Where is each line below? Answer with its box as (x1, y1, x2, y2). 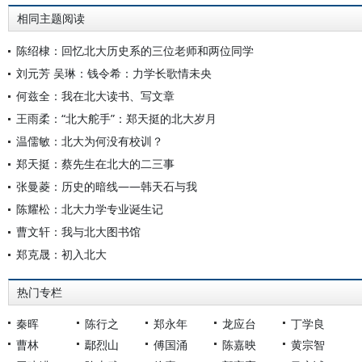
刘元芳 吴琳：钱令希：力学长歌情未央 (16, 65, 212, 81)
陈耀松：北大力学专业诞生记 (16, 201, 163, 217)
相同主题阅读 (17, 12, 85, 25)
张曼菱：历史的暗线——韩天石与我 (16, 179, 197, 194)
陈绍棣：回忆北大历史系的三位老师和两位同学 (16, 43, 254, 58)
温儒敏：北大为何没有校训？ (16, 133, 163, 149)
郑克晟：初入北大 (16, 246, 107, 262)
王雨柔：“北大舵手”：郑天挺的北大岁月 (16, 111, 217, 126)
